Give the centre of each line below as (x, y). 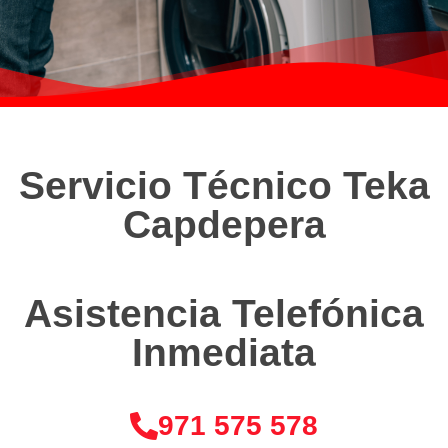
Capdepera (224, 224)
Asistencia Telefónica (224, 313)
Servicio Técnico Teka (224, 185)
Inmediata (224, 352)
